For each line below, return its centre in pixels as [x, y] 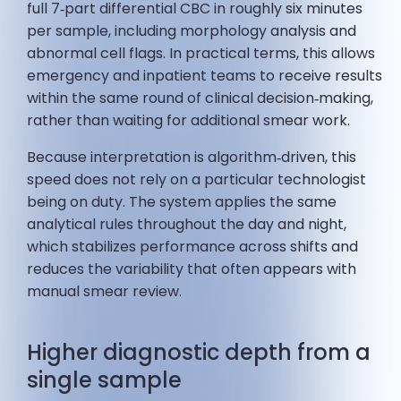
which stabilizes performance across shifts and [193, 247]
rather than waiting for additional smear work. [189, 121]
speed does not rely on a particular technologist [197, 180]
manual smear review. [105, 292]
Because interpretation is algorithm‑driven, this [192, 158]
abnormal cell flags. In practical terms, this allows [201, 54]
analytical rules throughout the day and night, [187, 225]
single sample [105, 380]
